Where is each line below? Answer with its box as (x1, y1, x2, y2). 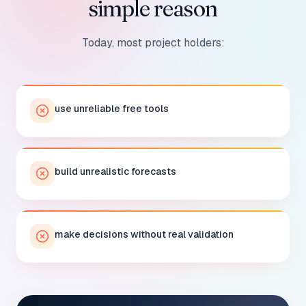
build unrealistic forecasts (55, 165, 176, 178)
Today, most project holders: (81, 36, 225, 50)
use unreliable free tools (55, 102, 169, 115)
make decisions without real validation (55, 228, 234, 240)
